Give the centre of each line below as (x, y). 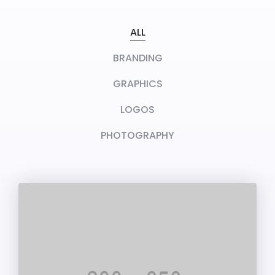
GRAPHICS (137, 84)
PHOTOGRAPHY (137, 135)
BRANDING (137, 58)
